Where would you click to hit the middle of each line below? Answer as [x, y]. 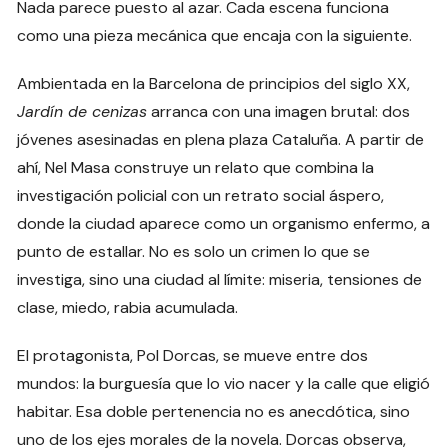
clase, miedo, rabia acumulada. [128, 308]
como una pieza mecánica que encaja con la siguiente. [215, 36]
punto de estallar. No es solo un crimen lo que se [194, 252]
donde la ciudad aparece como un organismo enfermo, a [224, 224]
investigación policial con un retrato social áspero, [201, 196]
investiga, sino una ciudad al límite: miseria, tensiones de [220, 280]
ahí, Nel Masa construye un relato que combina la [196, 168]
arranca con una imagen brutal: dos [279, 112]
